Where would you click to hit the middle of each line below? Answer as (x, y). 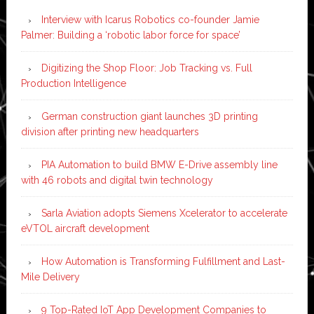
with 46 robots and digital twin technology (117, 180)
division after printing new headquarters (110, 131)
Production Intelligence (73, 83)
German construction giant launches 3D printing (149, 116)
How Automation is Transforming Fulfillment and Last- (163, 261)
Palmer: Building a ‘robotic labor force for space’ (130, 35)
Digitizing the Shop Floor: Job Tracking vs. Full (146, 68)
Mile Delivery (50, 277)
